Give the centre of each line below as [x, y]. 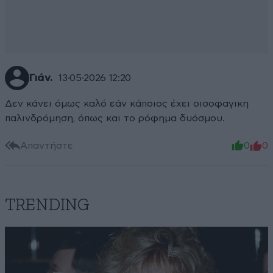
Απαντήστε [47, 145]
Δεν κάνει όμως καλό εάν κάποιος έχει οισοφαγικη [127, 104]
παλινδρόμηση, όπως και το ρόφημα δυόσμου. [115, 119]
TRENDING [47, 206]
